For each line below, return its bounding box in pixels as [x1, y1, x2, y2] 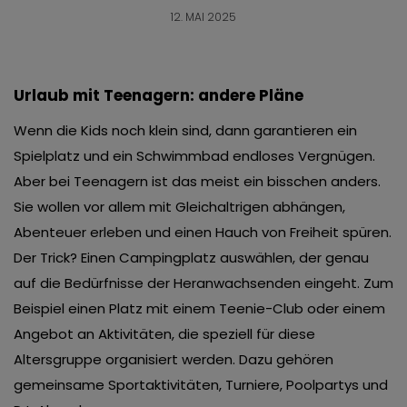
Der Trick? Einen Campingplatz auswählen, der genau [14, 248, 369, 268]
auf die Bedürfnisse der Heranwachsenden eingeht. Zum [14, 273, 393, 293]
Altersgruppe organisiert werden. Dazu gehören [14, 350, 333, 370]
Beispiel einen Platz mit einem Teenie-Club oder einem [14, 299, 385, 319]
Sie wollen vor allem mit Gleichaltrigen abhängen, [14, 197, 345, 217]
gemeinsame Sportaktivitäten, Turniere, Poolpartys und [14, 375, 388, 395]
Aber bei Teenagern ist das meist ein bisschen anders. [14, 172, 381, 192]
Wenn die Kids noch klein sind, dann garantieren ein [14, 121, 357, 141]
